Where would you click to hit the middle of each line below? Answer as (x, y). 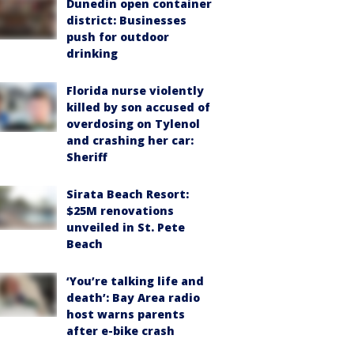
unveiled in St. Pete (126, 227)
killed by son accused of (138, 107)
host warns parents (126, 314)
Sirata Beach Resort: (128, 194)
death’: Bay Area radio (133, 297)
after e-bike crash (121, 330)
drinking (92, 53)
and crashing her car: (130, 140)
